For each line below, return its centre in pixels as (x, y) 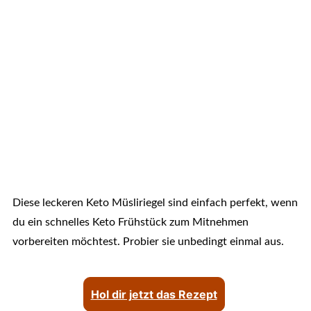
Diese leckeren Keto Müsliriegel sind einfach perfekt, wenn (155, 203)
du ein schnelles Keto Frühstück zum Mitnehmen (130, 222)
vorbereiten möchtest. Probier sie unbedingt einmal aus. (148, 242)
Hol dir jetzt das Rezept (154, 295)
